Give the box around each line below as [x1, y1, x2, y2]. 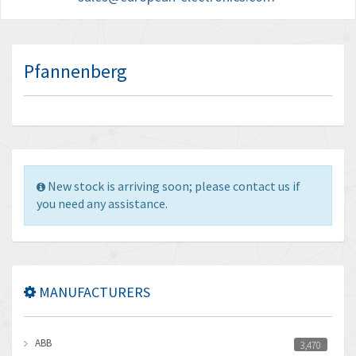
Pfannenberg [24, 59, 127, 83]
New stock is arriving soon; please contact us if [48, 178, 300, 194]
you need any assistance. [37, 195, 168, 211]
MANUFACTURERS [36, 283, 150, 301]
